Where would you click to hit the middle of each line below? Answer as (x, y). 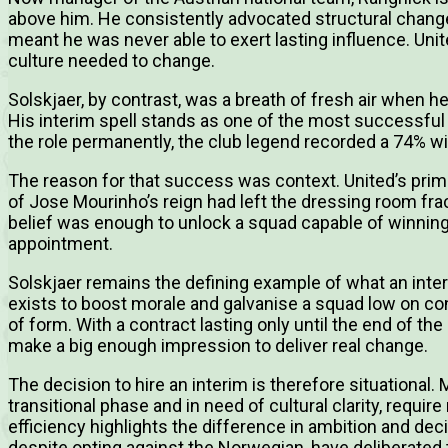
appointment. (60, 244)
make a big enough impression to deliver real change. (218, 346)
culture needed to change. (111, 61)
